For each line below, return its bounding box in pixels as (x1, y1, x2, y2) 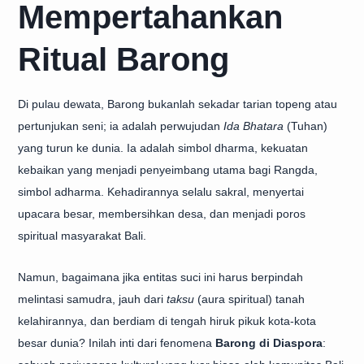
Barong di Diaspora (215, 336, 323, 349)
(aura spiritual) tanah (194, 292, 305, 305)
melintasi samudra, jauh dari (18, 292, 167, 305)
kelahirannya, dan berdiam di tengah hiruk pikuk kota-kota (18, 314, 316, 327)
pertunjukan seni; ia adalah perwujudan (18, 119, 223, 132)
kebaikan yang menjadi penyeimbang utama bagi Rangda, (18, 163, 318, 176)
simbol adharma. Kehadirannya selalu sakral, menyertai (18, 185, 304, 198)
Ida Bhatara (223, 119, 284, 132)
